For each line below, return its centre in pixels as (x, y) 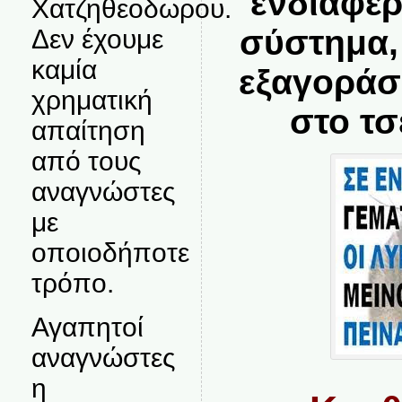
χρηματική (92, 100)
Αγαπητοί (87, 327)
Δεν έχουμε (97, 39)
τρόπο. (72, 283)
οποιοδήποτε (110, 253)
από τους (86, 161)
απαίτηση (88, 131)
